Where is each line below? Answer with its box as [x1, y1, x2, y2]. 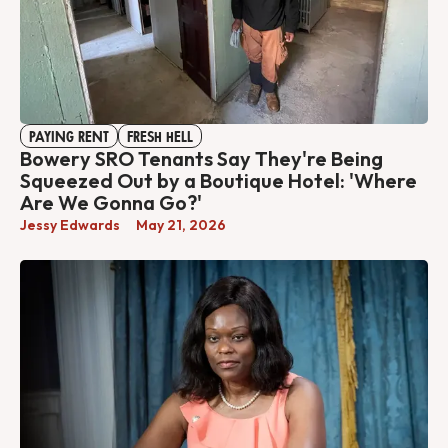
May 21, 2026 [136, 215, 226, 234]
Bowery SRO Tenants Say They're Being [20, 145, 383, 171]
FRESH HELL [127, 129, 193, 144]
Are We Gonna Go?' [20, 189, 202, 215]
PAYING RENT [29, 129, 109, 144]
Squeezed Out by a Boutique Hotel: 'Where [20, 167, 417, 193]
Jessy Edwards [20, 215, 120, 234]
